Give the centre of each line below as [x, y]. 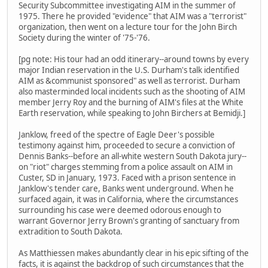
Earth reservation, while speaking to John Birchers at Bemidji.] [132, 113]
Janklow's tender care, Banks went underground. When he [126, 189]
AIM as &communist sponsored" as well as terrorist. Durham [129, 81]
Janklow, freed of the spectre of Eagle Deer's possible [117, 135]
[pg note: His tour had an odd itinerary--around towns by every [134, 60]
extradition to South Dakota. [71, 232]
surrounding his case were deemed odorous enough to [120, 210]
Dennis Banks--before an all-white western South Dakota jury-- [133, 156]
